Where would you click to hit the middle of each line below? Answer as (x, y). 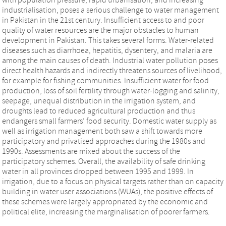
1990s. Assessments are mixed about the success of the (91, 151)
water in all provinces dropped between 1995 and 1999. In (98, 171)
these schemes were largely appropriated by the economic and (105, 202)
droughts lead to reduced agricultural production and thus (99, 111)
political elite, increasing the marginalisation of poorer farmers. (106, 212)
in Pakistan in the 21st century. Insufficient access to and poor (103, 20)
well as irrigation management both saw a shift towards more (102, 131)
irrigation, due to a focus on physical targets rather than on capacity (113, 181)
